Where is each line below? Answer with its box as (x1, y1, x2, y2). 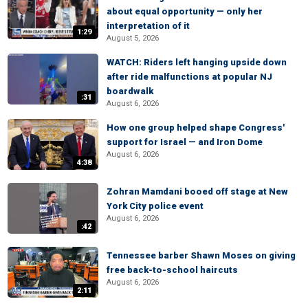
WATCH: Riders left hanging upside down (107, 57, 287, 67)
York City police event (107, 201, 203, 211)
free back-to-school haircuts (107, 265, 238, 275)
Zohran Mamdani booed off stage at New (107, 186, 288, 197)
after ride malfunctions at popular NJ (107, 71, 272, 82)
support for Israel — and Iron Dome (107, 137, 263, 147)
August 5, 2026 (107, 34, 159, 43)
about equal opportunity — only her (107, 6, 263, 16)
